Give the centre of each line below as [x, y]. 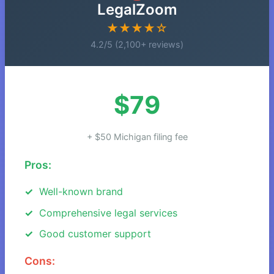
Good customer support [95, 234]
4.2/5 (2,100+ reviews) [137, 45]
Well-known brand [81, 191]
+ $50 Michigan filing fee [137, 137]
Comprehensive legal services [108, 213]
